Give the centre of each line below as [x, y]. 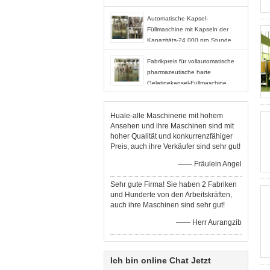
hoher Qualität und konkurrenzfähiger [171, 136]
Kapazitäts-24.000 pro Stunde [189, 40]
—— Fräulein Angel [210, 164]
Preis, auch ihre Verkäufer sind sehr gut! [175, 146]
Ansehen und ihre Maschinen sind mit [172, 126]
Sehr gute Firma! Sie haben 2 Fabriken [174, 184]
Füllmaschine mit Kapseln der [188, 29]
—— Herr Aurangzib [209, 222]
